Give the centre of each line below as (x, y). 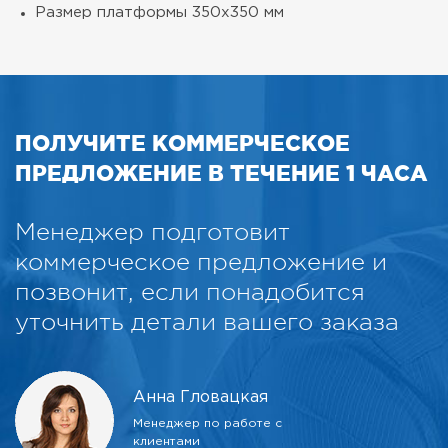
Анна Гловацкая (200, 397)
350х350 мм (238, 12)
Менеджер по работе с (207, 423)
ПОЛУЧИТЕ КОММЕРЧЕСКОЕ (182, 142)
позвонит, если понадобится (190, 291)
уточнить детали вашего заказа (207, 321)
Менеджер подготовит (152, 231)
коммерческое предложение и (201, 261)
